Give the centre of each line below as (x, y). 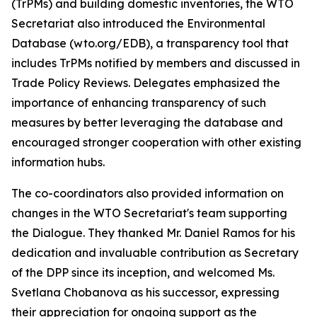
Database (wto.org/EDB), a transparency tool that (150, 43)
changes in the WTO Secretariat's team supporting (149, 213)
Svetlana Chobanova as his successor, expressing (145, 292)
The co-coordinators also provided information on (148, 193)
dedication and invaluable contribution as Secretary (155, 253)
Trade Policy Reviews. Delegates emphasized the (146, 83)
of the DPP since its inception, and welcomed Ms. (143, 272)
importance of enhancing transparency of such (139, 103)
